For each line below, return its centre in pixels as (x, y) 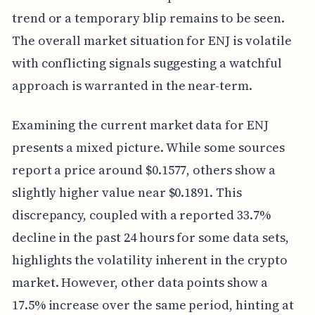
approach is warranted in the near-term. (132, 85)
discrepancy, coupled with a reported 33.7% (141, 214)
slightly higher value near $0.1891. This (127, 192)
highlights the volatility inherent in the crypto (149, 259)
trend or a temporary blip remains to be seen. (148, 18)
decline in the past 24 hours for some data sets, (150, 237)
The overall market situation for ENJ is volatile (152, 40)
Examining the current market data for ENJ (140, 124)
